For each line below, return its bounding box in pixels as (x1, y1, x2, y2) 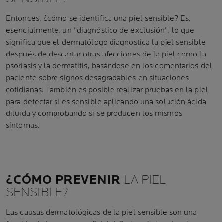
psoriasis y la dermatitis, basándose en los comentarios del (6, 61, 212, 71)
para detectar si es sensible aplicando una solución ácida (6, 97, 206, 107)
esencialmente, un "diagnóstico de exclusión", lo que (6, 26, 195, 35)
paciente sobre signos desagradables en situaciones (6, 73, 189, 83)
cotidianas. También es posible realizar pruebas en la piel (6, 85, 208, 95)
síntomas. (6, 121, 40, 130)
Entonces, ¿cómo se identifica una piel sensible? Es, (6, 14, 191, 23)
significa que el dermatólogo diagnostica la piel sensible (6, 38, 206, 47)
